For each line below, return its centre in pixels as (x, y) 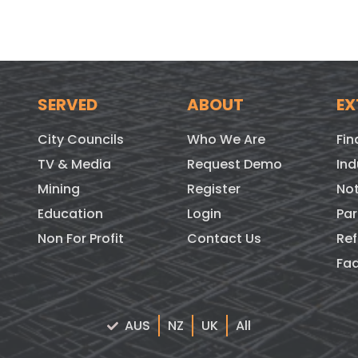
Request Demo (234, 164)
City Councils (81, 139)
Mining (59, 189)
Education (71, 213)
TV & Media (75, 164)
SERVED (68, 104)
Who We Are (226, 139)
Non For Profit (81, 238)
